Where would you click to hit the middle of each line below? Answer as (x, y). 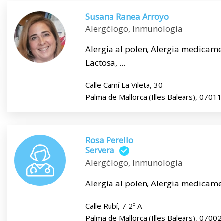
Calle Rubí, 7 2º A (113, 206)
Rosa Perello (109, 140)
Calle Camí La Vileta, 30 (124, 85)
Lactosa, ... (105, 62)
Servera (100, 150)
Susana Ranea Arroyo (127, 17)
